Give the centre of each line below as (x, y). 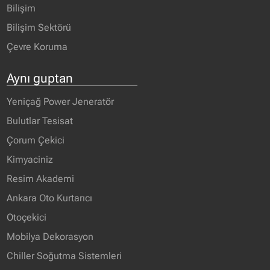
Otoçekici (27, 217)
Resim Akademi (41, 178)
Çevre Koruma (37, 46)
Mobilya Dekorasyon (50, 236)
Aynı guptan (40, 78)
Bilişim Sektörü (39, 27)
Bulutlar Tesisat (40, 121)
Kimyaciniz (30, 159)
